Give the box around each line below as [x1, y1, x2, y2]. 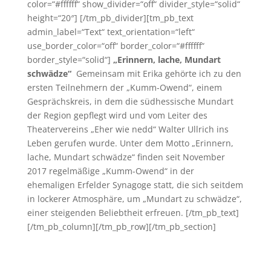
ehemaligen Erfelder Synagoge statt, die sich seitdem [27, 179, 243, 191]
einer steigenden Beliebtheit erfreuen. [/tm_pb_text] [27, 207, 239, 218]
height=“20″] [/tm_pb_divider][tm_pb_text [27, 12, 194, 24]
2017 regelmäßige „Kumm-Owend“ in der [27, 165, 194, 177]
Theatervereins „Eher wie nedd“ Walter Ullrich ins [27, 123, 229, 135]
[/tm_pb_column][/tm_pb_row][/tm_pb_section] [27, 221, 216, 232]
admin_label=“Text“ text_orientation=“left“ [27, 26, 195, 38]
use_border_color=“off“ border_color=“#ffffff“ [27, 40, 204, 51]
